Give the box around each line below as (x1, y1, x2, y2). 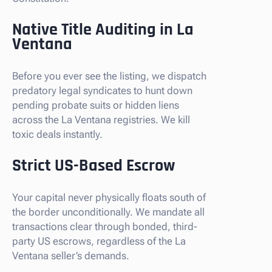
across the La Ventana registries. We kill (12, 113, 190, 126)
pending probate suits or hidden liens (12, 98, 179, 111)
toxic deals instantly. (12, 127, 103, 140)
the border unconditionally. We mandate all (12, 205, 205, 218)
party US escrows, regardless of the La (12, 234, 186, 247)
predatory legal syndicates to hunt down (12, 84, 192, 97)
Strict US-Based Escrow (12, 154, 175, 177)
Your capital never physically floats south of (12, 191, 206, 203)
